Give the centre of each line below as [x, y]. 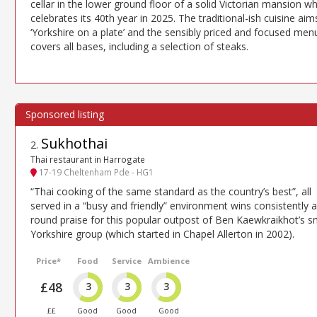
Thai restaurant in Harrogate [88, 159]
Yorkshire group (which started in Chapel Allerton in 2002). [162, 234]
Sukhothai [74, 143]
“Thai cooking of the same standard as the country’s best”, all [171, 191]
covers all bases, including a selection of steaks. [139, 46]
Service [126, 260]
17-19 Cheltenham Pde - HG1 [95, 172]
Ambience [168, 260]
